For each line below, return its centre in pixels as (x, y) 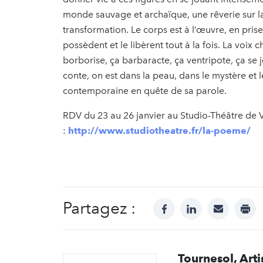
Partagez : (99, 208)
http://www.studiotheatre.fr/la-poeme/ (159, 131)
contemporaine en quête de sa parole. (145, 91)
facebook (184, 204)
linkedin (208, 204)
